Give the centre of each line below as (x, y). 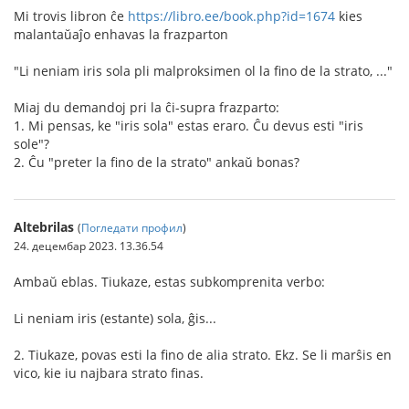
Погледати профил (132, 227)
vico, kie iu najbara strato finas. (109, 373)
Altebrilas (44, 227)
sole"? (31, 144)
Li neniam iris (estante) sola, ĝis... (115, 318)
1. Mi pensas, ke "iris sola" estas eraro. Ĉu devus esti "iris (189, 126)
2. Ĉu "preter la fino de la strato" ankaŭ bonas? (157, 162)
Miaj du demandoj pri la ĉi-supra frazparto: (147, 107)
